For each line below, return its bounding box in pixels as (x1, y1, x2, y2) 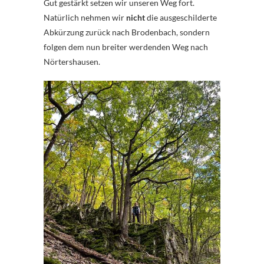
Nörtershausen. (44, 57, 100, 67)
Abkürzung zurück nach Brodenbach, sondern (44, 27, 210, 38)
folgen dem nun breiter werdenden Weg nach (44, 42, 208, 52)
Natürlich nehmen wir (44, 12, 126, 23)
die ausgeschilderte (145, 12, 217, 23)
